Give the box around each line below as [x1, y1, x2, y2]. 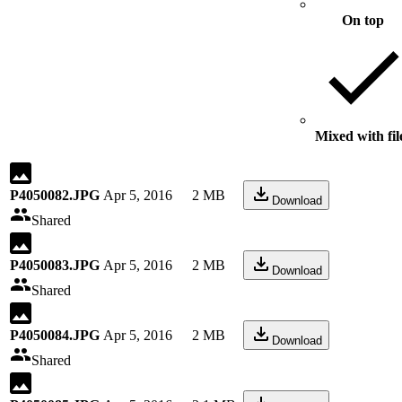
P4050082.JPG [10, 188, 100, 203]
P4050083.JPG [10, 258, 100, 273]
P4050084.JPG [10, 328, 100, 343]
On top [342, 13, 384, 28]
